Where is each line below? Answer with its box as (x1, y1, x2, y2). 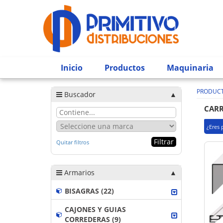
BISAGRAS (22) (65, 186, 114, 196)
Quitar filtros (56, 138, 89, 146)
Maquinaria (167, 62, 214, 73)
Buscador (62, 90, 96, 99)
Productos (105, 62, 145, 73)
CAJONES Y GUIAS (65, 205, 126, 214)
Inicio (61, 62, 83, 73)
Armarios (62, 168, 95, 177)
